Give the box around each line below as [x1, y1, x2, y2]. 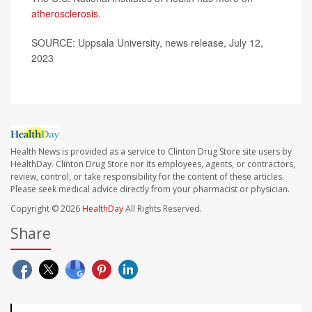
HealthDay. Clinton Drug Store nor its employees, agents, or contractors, [10, 157, 295, 170]
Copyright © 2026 [10, 202, 82, 214]
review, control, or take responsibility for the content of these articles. [10, 170, 284, 182]
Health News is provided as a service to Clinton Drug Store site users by [10, 145, 292, 157]
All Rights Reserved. [123, 202, 202, 214]
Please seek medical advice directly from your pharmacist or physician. [10, 182, 290, 195]
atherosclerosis [31, 6, 98, 20]
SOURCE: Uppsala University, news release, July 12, [31, 35, 263, 49]
